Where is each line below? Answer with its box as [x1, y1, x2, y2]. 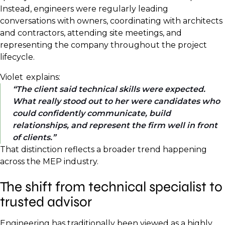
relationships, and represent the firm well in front [13, 121, 217, 131]
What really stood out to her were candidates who [13, 96, 220, 106]
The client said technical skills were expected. [16, 84, 205, 94]
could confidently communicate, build [13, 108, 171, 119]
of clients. [13, 133, 52, 143]
